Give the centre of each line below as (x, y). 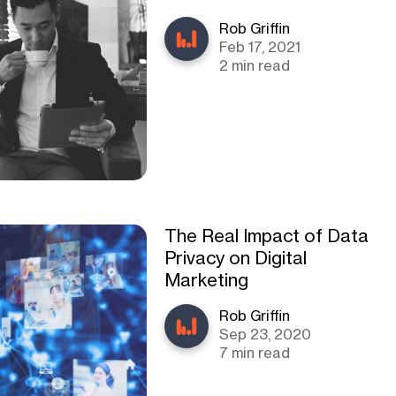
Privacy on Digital (236, 258)
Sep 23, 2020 (266, 334)
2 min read (255, 65)
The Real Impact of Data (267, 236)
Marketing (207, 280)
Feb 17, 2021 (260, 47)
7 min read (255, 353)
